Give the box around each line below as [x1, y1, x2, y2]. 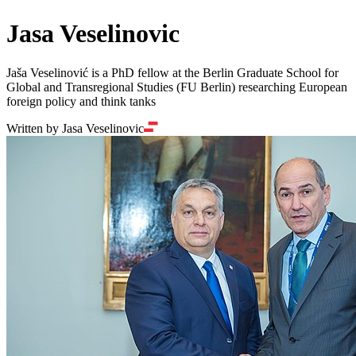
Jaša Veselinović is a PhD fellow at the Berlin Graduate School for [6, 65, 339, 79]
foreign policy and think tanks [6, 94, 156, 108]
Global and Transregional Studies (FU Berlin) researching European [6, 79, 347, 94]
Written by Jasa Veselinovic [6, 121, 144, 135]
